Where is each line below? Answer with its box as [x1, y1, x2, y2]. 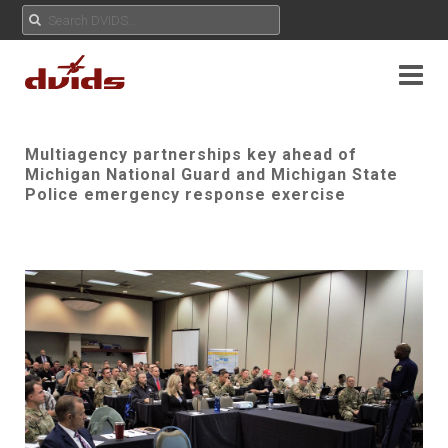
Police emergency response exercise [25, 185, 346, 204]
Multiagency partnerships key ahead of [25, 145, 357, 164]
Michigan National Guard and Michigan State [25, 165, 398, 184]
